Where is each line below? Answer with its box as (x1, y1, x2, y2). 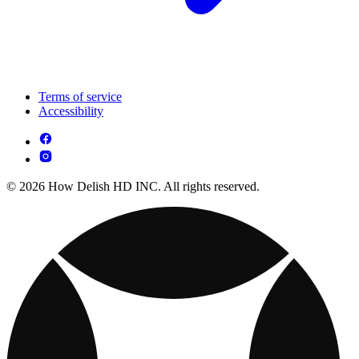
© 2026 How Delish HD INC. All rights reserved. (6, 179, 260, 194)
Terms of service (38, 90, 122, 104)
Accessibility (38, 104, 103, 119)
